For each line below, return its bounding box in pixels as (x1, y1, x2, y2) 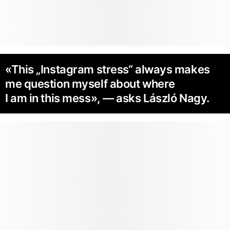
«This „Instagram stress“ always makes (5, 63, 210, 76)
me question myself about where (5, 77, 175, 91)
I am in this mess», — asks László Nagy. (5, 91, 209, 105)
